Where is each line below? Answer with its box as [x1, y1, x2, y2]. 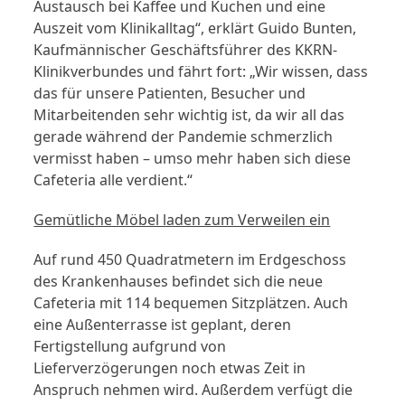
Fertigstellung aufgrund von [33, 336, 227, 357]
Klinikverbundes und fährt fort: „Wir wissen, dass [33, 61, 369, 82]
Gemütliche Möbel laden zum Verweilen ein [33, 210, 331, 231]
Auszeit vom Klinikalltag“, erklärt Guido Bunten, [33, 18, 357, 39]
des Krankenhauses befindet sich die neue [33, 271, 324, 292]
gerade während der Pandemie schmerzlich [33, 127, 334, 147]
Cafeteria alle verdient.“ [33, 170, 193, 191]
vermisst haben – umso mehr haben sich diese [33, 148, 352, 169]
